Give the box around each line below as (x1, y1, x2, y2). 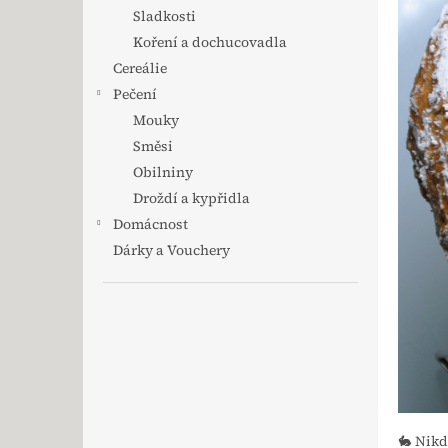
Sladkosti (133, 6, 196, 26)
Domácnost (113, 214, 188, 234)
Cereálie (113, 58, 167, 78)
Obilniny (133, 162, 193, 182)
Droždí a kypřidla (133, 188, 250, 208)
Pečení (113, 84, 157, 104)
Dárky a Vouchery (113, 240, 230, 260)
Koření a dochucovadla (133, 32, 287, 52)
